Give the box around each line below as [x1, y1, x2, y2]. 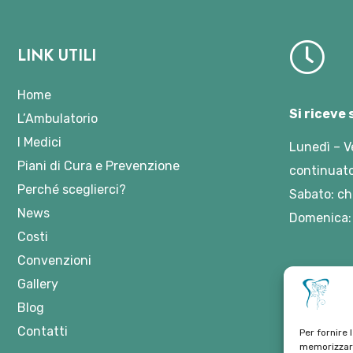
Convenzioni [17, 253, 92, 268]
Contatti [17, 324, 69, 339]
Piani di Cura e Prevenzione [17, 158, 180, 173]
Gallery [17, 277, 59, 292]
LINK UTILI [17, 44, 97, 67]
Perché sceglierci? [17, 182, 127, 197]
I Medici [17, 135, 62, 150]
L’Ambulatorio [17, 111, 98, 126]
